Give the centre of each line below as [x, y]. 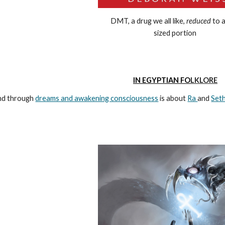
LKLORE [204, 80]
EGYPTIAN [161, 80]
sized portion [175, 33]
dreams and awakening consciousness [97, 98]
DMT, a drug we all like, [149, 21]
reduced [199, 21]
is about [173, 98]
